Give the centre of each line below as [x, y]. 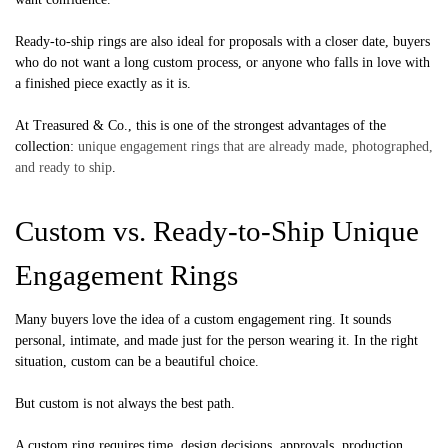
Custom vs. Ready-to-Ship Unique [217, 230]
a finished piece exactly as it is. [103, 83]
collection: [46, 146]
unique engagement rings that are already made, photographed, [255, 146]
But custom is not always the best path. [125, 403]
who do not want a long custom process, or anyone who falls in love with [222, 62]
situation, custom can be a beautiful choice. [137, 361]
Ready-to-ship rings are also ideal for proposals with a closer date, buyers [222, 41]
